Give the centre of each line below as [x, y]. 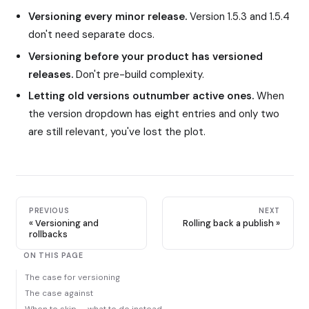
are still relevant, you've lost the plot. [117, 131]
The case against [59, 293]
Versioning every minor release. [108, 17]
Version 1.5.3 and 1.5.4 [239, 17]
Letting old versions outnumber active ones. [141, 96]
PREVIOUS [49, 211]
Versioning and [67, 223]
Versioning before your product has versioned [146, 56]
